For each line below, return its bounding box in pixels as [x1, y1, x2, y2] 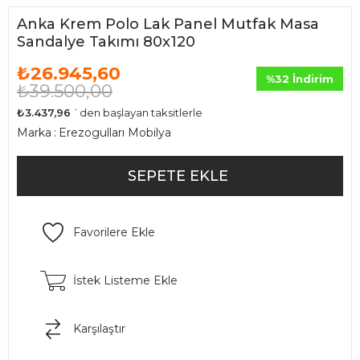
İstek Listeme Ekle [73, 273, 178, 288]
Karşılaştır [73, 321, 125, 336]
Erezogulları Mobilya [59, 125, 171, 140]
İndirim [289, 72, 333, 85]
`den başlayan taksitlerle [73, 106, 202, 119]
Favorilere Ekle [73, 225, 155, 239]
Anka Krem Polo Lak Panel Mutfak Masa [17, 15, 319, 33]
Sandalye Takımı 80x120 [17, 33, 195, 51]
